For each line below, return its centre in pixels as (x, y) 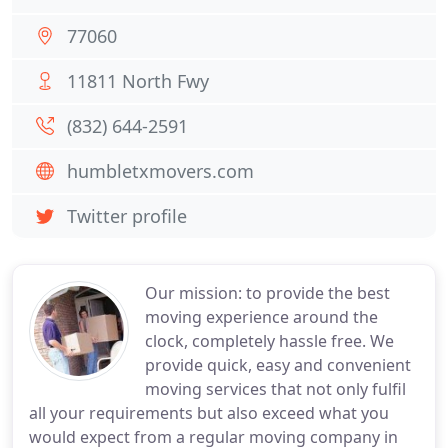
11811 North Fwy (138, 81)
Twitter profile (127, 216)
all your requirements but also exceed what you (209, 413)
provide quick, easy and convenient (278, 365)
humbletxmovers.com (160, 171)
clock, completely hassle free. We (269, 341)
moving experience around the (261, 317)
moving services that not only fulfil (275, 389)
